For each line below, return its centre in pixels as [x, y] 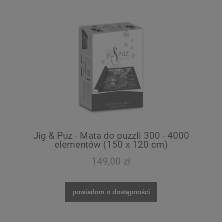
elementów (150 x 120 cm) [111, 145]
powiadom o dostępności [111, 192]
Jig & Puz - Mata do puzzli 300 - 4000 [111, 136]
